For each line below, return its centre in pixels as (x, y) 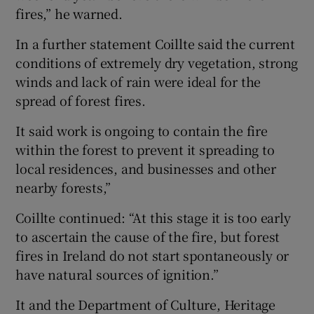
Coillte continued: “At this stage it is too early (153, 217)
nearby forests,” (63, 187)
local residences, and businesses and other (146, 168)
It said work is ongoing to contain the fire (142, 130)
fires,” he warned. (69, 13)
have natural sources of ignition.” (117, 274)
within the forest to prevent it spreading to (145, 149)
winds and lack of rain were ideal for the (138, 81)
